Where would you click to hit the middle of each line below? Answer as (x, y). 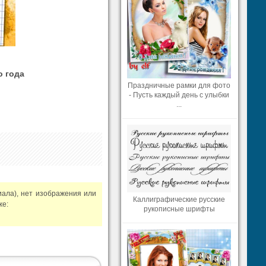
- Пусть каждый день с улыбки (179, 95)
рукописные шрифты (179, 209)
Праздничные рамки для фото (179, 85)
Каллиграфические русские (179, 199)
